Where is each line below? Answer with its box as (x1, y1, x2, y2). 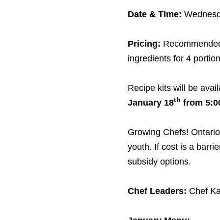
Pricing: (127, 39, 161, 49)
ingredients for (127, 54, 184, 64)
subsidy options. (127, 157, 191, 167)
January (127, 98, 162, 108)
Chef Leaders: (127, 186, 187, 196)
